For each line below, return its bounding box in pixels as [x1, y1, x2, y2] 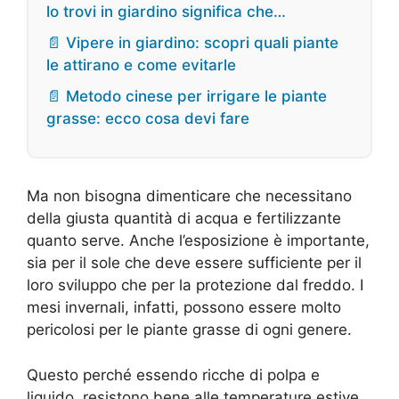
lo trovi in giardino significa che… [46, 3, 286, 21]
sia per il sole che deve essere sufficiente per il [27, 254, 362, 273]
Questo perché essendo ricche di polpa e [27, 365, 320, 384]
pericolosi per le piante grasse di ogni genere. [27, 321, 352, 339]
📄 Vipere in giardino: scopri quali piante [46, 34, 338, 53]
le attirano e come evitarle [46, 56, 236, 75]
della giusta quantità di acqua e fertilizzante [27, 209, 341, 228]
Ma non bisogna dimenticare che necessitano [27, 187, 352, 206]
